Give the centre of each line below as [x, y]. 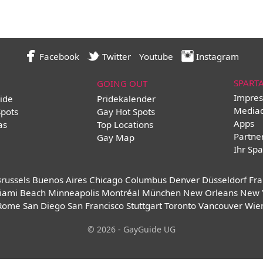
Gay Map [116, 137]
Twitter [115, 57]
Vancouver [220, 205]
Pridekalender [127, 99]
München [161, 193]
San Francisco [95, 205]
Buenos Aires [59, 180]
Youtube [156, 57]
